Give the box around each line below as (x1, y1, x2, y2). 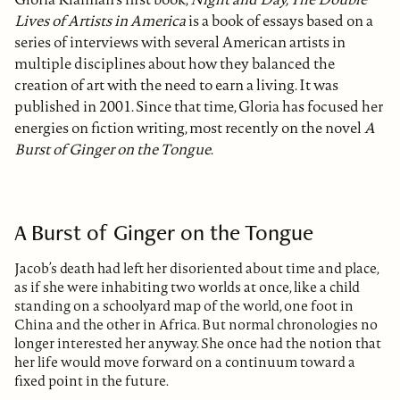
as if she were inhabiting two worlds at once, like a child (14, 278, 360, 297)
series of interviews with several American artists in (14, 32, 346, 53)
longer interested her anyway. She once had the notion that (14, 334, 381, 354)
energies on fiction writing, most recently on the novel (14, 118, 364, 138)
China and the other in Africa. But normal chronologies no (14, 315, 378, 335)
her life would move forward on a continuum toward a (14, 353, 355, 372)
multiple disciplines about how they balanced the (14, 54, 335, 74)
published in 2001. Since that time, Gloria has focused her (14, 96, 383, 117)
